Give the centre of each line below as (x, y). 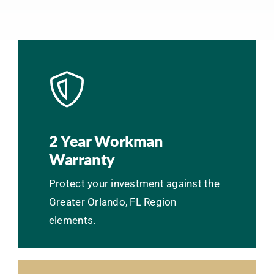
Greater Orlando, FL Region (113, 202)
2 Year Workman (106, 140)
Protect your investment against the (134, 183)
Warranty (82, 159)
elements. (72, 220)
